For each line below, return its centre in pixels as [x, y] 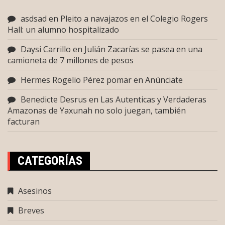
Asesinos [35, 191]
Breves [31, 210]
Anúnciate [164, 80]
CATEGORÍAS [50, 161]
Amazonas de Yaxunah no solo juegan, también [97, 110]
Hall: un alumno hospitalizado [63, 30]
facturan [24, 122]
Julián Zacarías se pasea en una [143, 49]
